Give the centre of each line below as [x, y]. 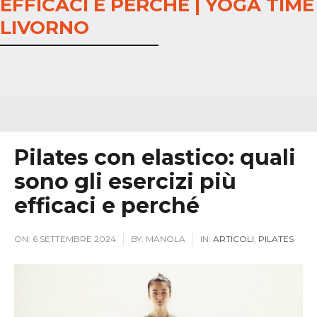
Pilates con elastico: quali [155, 157]
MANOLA [166, 239]
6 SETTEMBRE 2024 [74, 239]
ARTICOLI [234, 239]
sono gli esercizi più [125, 181]
